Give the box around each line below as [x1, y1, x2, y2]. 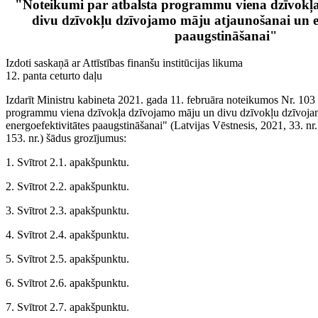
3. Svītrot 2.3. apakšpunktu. [6, 204, 129, 217]
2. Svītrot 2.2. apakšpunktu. [6, 180, 129, 193]
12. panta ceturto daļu [6, 70, 102, 82]
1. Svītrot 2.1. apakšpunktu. [6, 156, 129, 169]
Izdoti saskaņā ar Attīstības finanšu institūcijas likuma [6, 57, 243, 70]
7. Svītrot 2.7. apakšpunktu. [6, 301, 129, 314]
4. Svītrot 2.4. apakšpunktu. [6, 229, 129, 241]
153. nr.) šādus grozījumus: [6, 132, 126, 145]
